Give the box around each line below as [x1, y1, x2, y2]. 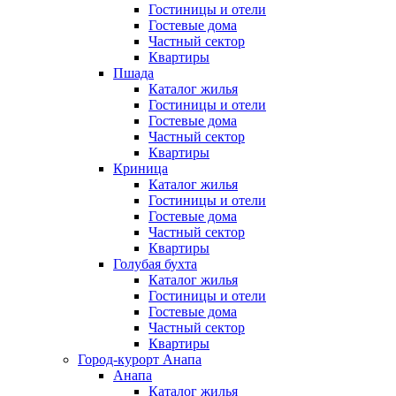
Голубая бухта [113, 256, 197, 272]
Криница [113, 161, 168, 177]
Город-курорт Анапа [78, 352, 202, 368]
